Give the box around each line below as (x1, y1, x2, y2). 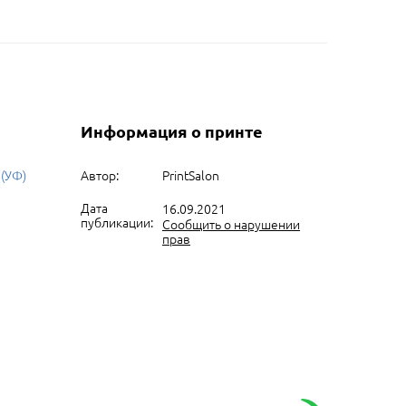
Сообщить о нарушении (161, 215, 300, 234)
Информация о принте (81, 121, 264, 142)
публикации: (81, 213, 154, 232)
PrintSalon (161, 166, 219, 185)
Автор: (81, 166, 120, 185)
